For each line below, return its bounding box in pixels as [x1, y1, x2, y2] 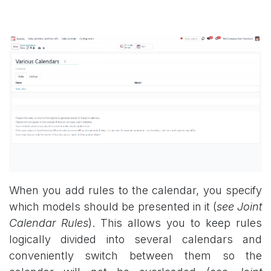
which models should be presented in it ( [9, 200, 217, 213]
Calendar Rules [9, 216, 88, 229]
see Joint [216, 200, 262, 213]
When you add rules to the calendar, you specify [9, 183, 262, 197]
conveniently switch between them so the [9, 249, 262, 262]
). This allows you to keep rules [88, 216, 262, 229]
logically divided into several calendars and [9, 232, 262, 246]
